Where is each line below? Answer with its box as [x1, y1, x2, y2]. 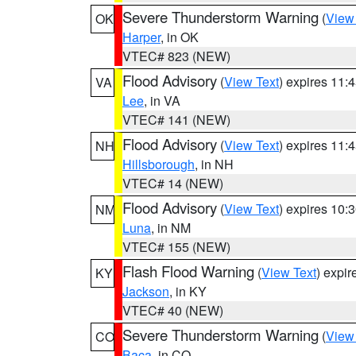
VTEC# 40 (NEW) [122, 301, 223, 319]
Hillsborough [122, 155, 195, 173]
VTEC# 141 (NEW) [122, 110, 230, 129]
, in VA [144, 91, 180, 110]
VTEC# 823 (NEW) [122, 47, 230, 65]
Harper [122, 28, 161, 46]
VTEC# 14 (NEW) [122, 174, 223, 192]
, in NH [195, 155, 234, 173]
